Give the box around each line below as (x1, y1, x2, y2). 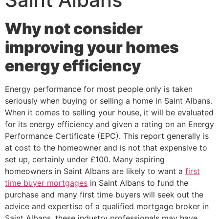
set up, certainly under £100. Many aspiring (5, 154, 165, 164)
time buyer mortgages (5, 178, 88, 188)
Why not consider (5, 19, 143, 38)
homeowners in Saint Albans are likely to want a (5, 166, 185, 176)
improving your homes (5, 38, 179, 57)
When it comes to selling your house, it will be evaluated (5, 108, 214, 117)
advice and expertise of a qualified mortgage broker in (5, 201, 209, 211)
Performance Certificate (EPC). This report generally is (5, 131, 209, 141)
